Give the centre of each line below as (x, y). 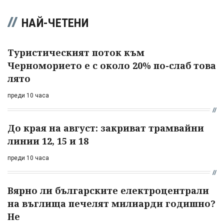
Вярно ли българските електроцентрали (108, 191)
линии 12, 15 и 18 (48, 141)
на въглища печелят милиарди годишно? (111, 204)
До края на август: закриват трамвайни (106, 128)
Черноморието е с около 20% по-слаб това (112, 66)
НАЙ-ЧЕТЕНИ (55, 23)
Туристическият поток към (76, 53)
